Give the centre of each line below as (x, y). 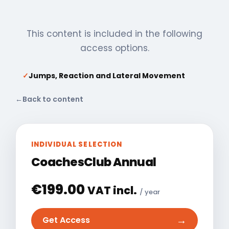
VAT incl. (112, 190)
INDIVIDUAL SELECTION (77, 144)
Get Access (66, 220)
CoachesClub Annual (94, 162)
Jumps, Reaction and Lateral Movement (107, 75)
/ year (150, 192)
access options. (114, 48)
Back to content (53, 99)
